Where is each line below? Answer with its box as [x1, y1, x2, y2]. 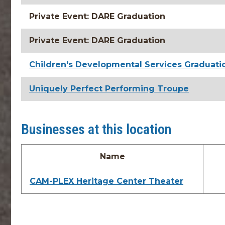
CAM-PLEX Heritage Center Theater [30, 176, 183, 186]
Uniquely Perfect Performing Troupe [29, 84, 189, 93]
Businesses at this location [21, 121, 171, 138]
